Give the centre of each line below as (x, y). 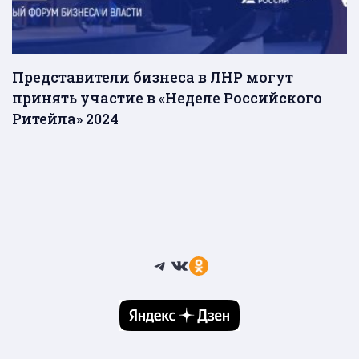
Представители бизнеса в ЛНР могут (153, 77)
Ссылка (222, 264)
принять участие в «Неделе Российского (167, 97)
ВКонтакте (215, 264)
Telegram (196, 264)
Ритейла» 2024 (65, 118)
